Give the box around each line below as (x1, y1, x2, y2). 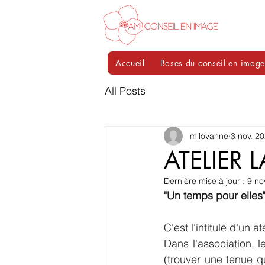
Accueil (115, 57, 145, 69)
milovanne (190, 130, 228, 141)
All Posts (105, 83, 146, 98)
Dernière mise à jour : (164, 176, 247, 186)
